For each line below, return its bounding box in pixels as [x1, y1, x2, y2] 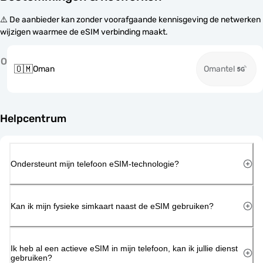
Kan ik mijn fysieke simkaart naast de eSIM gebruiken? [11, 201, 214, 211]
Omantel [204, 64, 235, 74]
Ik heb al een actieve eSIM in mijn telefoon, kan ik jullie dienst [11, 243, 238, 253]
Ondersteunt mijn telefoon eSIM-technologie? [11, 159, 179, 168]
